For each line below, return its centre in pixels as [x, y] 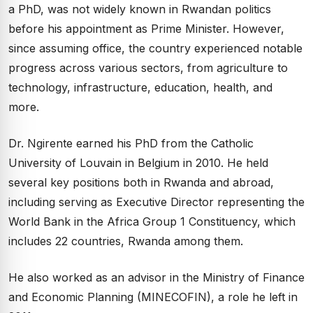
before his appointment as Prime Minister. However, [146, 29]
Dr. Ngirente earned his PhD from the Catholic [131, 143]
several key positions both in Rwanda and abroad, [141, 182]
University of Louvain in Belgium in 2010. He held [138, 163]
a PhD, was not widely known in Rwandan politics [140, 9]
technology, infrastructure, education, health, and [140, 87]
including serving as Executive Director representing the [156, 202]
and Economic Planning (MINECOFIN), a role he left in [153, 297]
